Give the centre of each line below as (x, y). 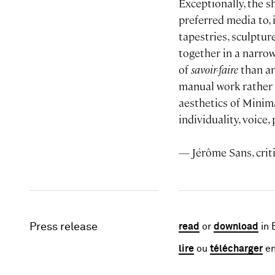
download (236, 227)
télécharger (237, 249)
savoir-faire (215, 70)
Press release (63, 227)
